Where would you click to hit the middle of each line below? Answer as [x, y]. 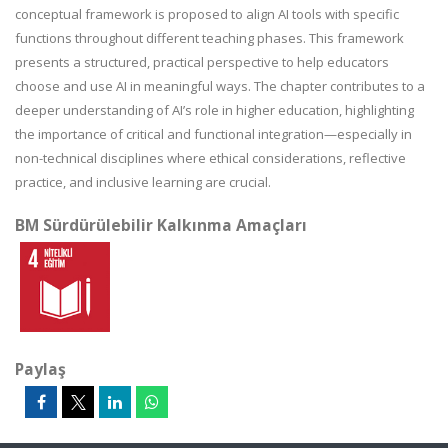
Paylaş [40, 369]
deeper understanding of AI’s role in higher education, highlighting [214, 110]
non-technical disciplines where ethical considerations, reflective [210, 158]
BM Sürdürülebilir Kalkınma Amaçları [161, 225]
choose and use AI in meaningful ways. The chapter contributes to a [220, 86]
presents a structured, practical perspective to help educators [202, 62]
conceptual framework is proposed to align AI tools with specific [207, 14]
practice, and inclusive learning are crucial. [143, 182]
